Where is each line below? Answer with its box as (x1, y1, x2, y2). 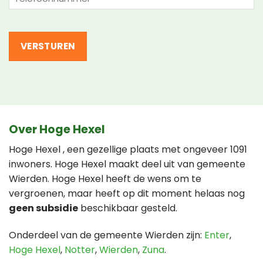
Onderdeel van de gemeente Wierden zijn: (9, 228, 204, 242)
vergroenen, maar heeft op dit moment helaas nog (9, 187, 245, 201)
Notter (65, 243, 95, 257)
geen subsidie (9, 201, 78, 215)
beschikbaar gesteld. (78, 201, 177, 215)
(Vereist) (10, 4, 44, 15)
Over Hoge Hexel (9, 121, 105, 137)
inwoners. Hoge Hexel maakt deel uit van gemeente (9, 157, 245, 171)
